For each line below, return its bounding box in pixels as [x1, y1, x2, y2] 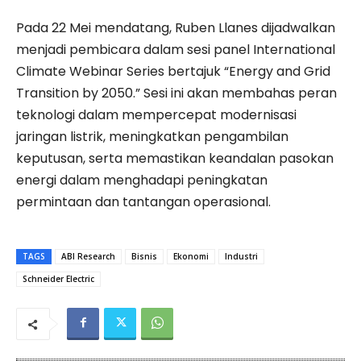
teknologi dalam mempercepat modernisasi [16, 105, 297, 124]
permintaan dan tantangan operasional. [16, 192, 271, 211]
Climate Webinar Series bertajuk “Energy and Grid [16, 61, 330, 81]
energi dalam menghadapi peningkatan [16, 170, 268, 189]
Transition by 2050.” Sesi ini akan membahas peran [16, 83, 337, 102]
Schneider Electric [23, 272, 94, 284]
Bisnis [131, 250, 157, 262]
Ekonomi [173, 250, 209, 262]
